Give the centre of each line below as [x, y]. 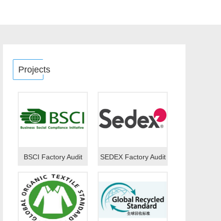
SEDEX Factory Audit [133, 157]
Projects [34, 70]
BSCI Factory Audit [53, 157]
